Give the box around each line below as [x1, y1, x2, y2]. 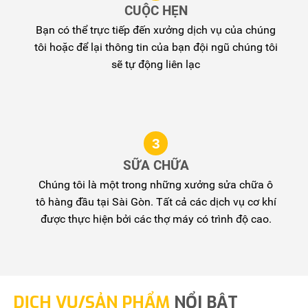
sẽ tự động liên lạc [111, 57, 201, 71]
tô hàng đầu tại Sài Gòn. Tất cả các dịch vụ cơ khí [35, 195, 276, 208]
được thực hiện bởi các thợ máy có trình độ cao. [40, 212, 272, 225]
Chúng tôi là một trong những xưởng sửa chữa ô [38, 177, 274, 191]
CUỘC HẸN [124, 2, 188, 19]
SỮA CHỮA [122, 157, 189, 173]
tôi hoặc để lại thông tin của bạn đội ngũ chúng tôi [34, 40, 278, 54]
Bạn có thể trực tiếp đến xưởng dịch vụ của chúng [36, 23, 276, 36]
